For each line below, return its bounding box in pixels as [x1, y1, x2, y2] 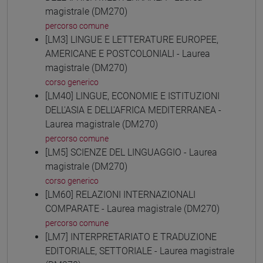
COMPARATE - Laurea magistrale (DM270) [45, 203, 220, 214]
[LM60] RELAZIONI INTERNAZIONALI [45, 188, 195, 200]
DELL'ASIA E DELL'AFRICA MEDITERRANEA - [45, 104, 221, 116]
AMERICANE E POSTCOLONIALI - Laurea [45, 48, 210, 59]
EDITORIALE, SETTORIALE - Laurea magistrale [45, 245, 234, 257]
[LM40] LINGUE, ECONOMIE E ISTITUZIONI [45, 90, 220, 102]
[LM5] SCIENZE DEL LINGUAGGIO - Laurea [45, 146, 217, 158]
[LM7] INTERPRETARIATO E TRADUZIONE [45, 231, 217, 242]
